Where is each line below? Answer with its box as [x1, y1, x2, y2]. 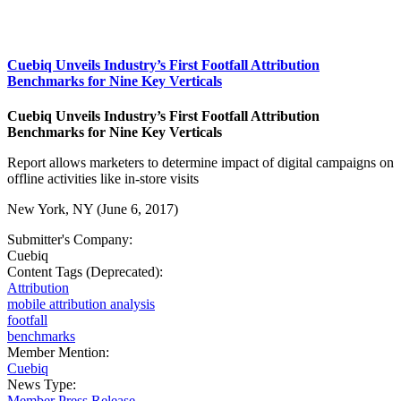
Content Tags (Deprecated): [7, 263, 166, 279]
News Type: [7, 376, 80, 392]
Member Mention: [7, 344, 113, 360]
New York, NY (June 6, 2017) [7, 200, 182, 217]
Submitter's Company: [7, 231, 136, 247]
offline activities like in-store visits [7, 170, 199, 186]
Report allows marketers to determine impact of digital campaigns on [7, 154, 394, 170]
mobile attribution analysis [7, 295, 155, 311]
